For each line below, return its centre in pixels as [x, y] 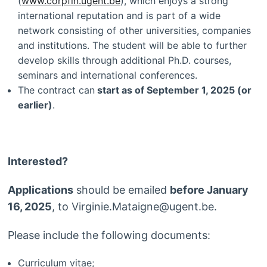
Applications [40, 190]
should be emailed [121, 190]
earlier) [35, 105]
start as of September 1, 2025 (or [173, 90]
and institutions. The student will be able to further [133, 46]
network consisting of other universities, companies [135, 31]
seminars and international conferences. [108, 75]
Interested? [38, 162]
